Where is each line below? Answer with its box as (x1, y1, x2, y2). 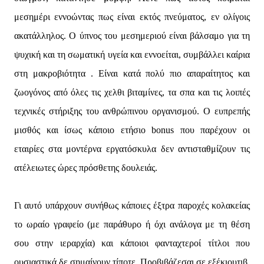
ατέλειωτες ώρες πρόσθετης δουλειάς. (14, 163, 157, 173)
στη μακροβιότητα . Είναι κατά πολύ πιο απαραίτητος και (14, 68, 250, 79)
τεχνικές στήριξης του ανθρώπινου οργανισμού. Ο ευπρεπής (14, 106, 250, 117)
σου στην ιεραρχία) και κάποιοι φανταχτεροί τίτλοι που (14, 238, 250, 249)
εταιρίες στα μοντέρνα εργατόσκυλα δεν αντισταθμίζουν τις (14, 144, 250, 154)
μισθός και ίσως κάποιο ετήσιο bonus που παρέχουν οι (14, 125, 250, 136)
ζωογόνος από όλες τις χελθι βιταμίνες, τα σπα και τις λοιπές (14, 87, 250, 98)
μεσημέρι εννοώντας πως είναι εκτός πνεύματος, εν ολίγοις (14, 12, 250, 22)
